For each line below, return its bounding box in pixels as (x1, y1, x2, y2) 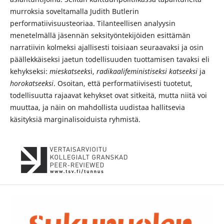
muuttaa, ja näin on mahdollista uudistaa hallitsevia (9, 102, 185, 112)
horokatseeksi (9, 78, 53, 88)
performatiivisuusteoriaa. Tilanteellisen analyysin (9, 18, 175, 28)
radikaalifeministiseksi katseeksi (96, 66, 197, 76)
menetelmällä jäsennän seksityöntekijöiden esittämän (9, 30, 190, 40)
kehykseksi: (9, 66, 49, 76)
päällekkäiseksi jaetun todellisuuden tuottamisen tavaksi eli (9, 54, 209, 64)
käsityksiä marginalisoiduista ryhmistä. (9, 114, 140, 124)
